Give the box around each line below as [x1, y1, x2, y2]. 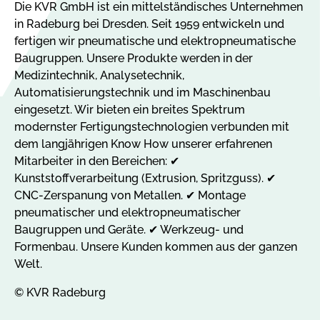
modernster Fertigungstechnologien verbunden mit [14, 119, 289, 134]
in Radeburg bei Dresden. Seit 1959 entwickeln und [14, 16, 284, 31]
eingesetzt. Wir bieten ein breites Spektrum [14, 102, 245, 116]
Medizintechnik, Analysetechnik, [14, 68, 184, 82]
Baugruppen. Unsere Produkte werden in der [14, 51, 253, 65]
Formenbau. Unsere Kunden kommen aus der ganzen [14, 239, 297, 254]
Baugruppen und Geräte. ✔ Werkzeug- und [14, 222, 244, 236]
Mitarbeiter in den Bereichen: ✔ [14, 154, 179, 168]
